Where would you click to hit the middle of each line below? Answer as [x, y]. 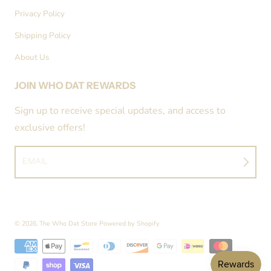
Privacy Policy [40, 14]
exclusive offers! [50, 128]
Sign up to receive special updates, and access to [120, 111]
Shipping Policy [43, 35]
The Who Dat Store [68, 224]
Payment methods [47, 244]
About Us [32, 57]
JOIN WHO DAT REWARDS [75, 85]
